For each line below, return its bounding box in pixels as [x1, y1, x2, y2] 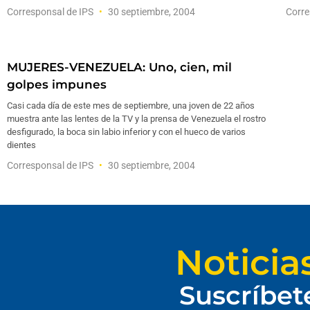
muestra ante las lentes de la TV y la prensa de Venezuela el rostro [7, 113, 266, 124]
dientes [7, 140, 36, 150]
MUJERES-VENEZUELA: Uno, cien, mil [7, 60, 232, 74]
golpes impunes [7, 77, 107, 91]
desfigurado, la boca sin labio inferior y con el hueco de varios [7, 127, 246, 137]
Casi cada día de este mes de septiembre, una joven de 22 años [7, 100, 255, 111]
